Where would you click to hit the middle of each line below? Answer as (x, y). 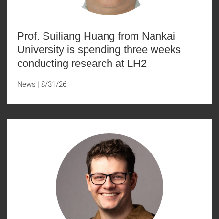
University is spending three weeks (99, 50)
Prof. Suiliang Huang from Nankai (96, 36)
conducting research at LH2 (82, 63)
